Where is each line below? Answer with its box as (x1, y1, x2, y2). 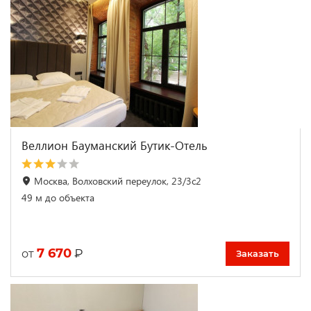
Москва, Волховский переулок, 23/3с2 (34, 174, 201, 187)
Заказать (236, 247, 279, 259)
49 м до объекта (22, 191, 94, 204)
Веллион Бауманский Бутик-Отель (22, 137, 208, 153)
